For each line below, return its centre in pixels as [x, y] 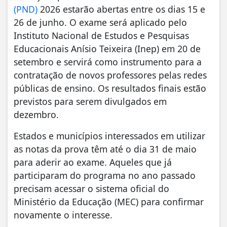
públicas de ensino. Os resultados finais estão [110, 88]
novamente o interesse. [63, 215]
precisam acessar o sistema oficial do [91, 189]
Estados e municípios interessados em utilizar [109, 136]
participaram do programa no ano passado [105, 176]
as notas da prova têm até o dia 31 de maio [105, 149]
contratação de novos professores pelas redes [110, 75]
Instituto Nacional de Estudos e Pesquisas [101, 36]
